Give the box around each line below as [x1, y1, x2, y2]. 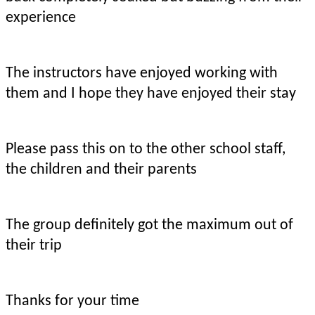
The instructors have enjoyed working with [6, 65, 278, 82]
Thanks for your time [6, 292, 139, 309]
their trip [6, 237, 62, 254]
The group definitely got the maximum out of [6, 217, 293, 233]
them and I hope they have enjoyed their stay [6, 85, 296, 102]
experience [6, 9, 76, 26]
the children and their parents [6, 161, 197, 178]
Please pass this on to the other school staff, [6, 141, 285, 157]
